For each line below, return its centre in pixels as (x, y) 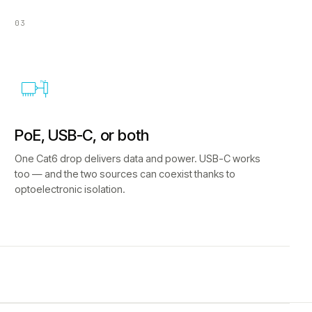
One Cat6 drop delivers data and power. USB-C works (138, 158)
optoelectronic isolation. (70, 189)
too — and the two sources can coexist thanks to (125, 174)
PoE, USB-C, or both (82, 135)
